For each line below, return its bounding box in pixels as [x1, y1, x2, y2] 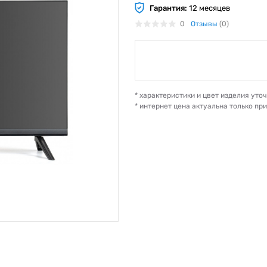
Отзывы [191, 20, 218, 28]
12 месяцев [187, 3, 230, 13]
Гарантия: [150, 3, 187, 13]
